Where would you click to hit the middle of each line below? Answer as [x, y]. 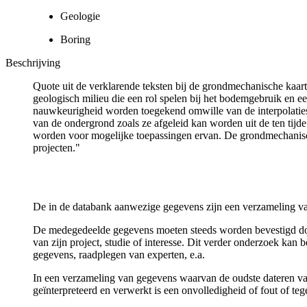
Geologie [80, 16]
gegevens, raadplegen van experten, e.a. [119, 254]
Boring [75, 39]
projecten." [57, 147]
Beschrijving [33, 62]
